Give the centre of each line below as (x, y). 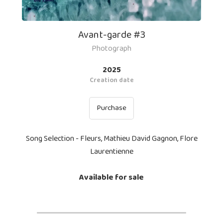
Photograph (111, 48)
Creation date (111, 80)
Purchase (111, 108)
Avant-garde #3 (111, 35)
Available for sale (111, 177)
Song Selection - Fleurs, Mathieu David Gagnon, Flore (111, 138)
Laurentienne (111, 151)
